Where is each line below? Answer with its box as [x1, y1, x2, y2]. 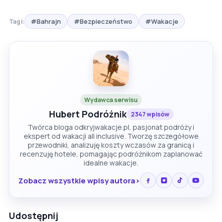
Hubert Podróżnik [49, 108, 127, 120]
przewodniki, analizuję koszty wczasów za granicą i [28, 140, 194, 150]
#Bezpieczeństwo [74, 17, 133, 26]
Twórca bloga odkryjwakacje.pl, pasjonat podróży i [28, 122, 194, 132]
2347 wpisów [130, 110, 169, 119]
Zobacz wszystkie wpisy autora [18, 175, 135, 186]
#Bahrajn [31, 17, 61, 26]
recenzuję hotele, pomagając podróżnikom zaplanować [19, 149, 203, 159]
